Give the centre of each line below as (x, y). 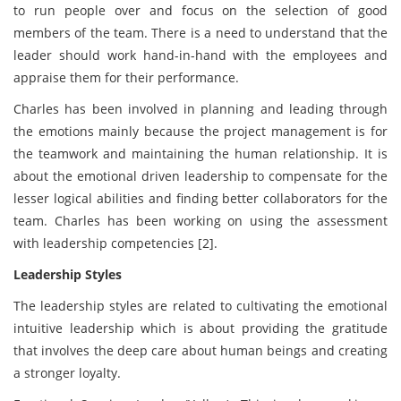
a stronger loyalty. (69, 373)
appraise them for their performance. (128, 77)
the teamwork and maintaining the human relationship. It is (200, 154)
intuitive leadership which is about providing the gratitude (200, 328)
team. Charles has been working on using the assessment (200, 221)
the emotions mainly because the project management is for (200, 131)
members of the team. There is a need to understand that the (200, 33)
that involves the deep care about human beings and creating (200, 350)
